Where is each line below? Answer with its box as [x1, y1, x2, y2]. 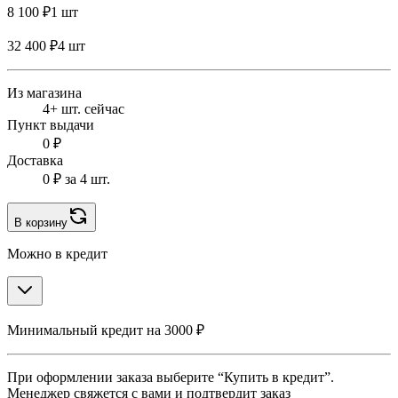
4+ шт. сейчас [43, 101, 124, 117]
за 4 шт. [61, 171, 110, 187]
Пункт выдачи [7, 117, 94, 133]
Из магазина [7, 85, 82, 101]
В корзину [14, 216, 68, 230]
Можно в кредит [7, 246, 107, 262]
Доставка [7, 153, 63, 169]
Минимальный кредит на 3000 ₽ [7, 322, 204, 338]
